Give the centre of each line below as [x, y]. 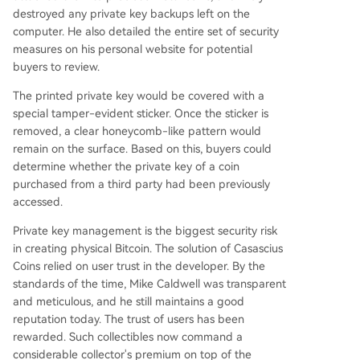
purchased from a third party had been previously [141, 184]
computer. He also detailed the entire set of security [146, 31]
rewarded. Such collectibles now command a [128, 336]
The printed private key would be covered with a [139, 95]
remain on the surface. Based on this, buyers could [142, 148]
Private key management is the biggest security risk [145, 230]
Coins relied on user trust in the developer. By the [139, 266]
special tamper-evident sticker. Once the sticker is [141, 113]
